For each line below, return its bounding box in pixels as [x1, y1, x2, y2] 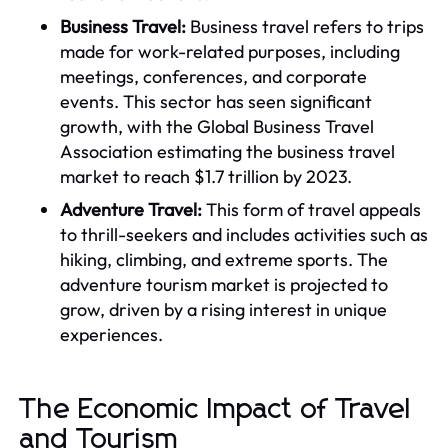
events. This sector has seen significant [60, 89, 372, 113]
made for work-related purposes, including [60, 39, 400, 63]
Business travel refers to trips [186, 14, 424, 38]
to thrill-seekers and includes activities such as [60, 222, 428, 246]
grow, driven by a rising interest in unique [60, 297, 387, 321]
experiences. [60, 322, 163, 346]
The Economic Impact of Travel [20, 395, 411, 424]
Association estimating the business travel [60, 139, 395, 163]
